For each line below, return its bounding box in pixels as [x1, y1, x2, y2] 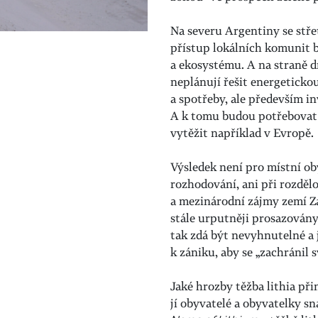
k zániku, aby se [170, 244, 256, 260]
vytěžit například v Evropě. [170, 125, 314, 141]
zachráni [260, 244, 305, 260]
